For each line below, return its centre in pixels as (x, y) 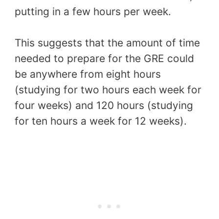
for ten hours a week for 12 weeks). (101, 121)
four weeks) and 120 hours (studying (104, 105)
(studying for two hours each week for (108, 89)
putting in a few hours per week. (93, 12)
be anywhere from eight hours (88, 74)
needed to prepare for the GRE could (104, 58)
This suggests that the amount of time (107, 43)
